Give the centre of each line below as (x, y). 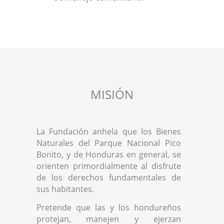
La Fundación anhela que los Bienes (109, 131)
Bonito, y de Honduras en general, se (109, 154)
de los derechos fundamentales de (109, 177)
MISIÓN (112, 94)
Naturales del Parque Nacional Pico (109, 143)
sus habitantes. (65, 189)
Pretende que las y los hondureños (109, 207)
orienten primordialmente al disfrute (109, 166)
